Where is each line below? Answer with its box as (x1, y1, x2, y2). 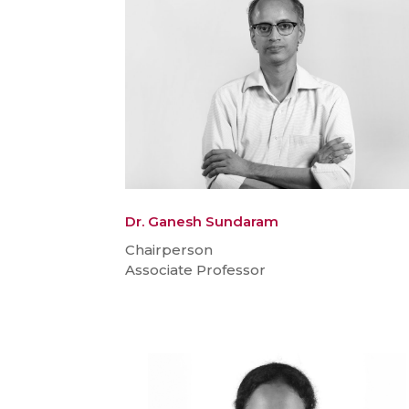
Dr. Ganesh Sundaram (125, 213, 278, 231)
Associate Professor (125, 261, 266, 279)
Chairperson (125, 241, 213, 259)
